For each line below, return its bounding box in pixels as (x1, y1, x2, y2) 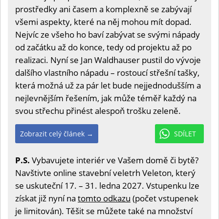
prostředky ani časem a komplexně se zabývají (15, 3, 192, 15)
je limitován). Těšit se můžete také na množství (15, 205, 193, 217)
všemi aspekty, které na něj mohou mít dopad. (15, 16, 192, 28)
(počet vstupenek (131, 193, 198, 204)
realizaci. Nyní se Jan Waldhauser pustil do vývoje (15, 54, 201, 66)
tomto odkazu (78, 193, 131, 204)
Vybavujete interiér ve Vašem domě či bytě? (30, 154, 198, 166)
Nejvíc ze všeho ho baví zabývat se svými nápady (15, 29, 200, 41)
